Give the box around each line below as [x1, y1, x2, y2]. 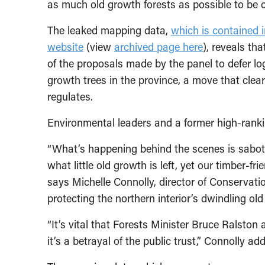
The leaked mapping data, [47, 22, 171, 37]
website [47, 39, 83, 54]
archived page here [114, 39, 203, 54]
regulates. [47, 89, 93, 104]
